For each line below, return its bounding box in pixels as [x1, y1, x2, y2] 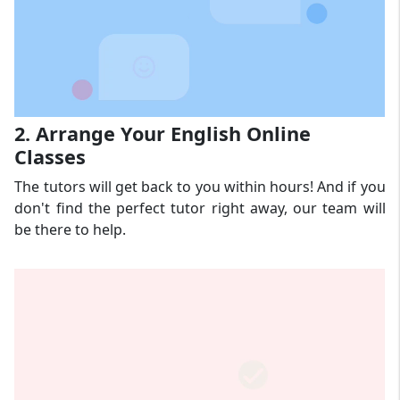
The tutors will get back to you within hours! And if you [14, 176, 386, 196]
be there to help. [14, 219, 127, 239]
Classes [14, 143, 87, 170]
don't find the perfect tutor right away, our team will [14, 197, 386, 218]
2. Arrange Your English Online [14, 120, 312, 146]
